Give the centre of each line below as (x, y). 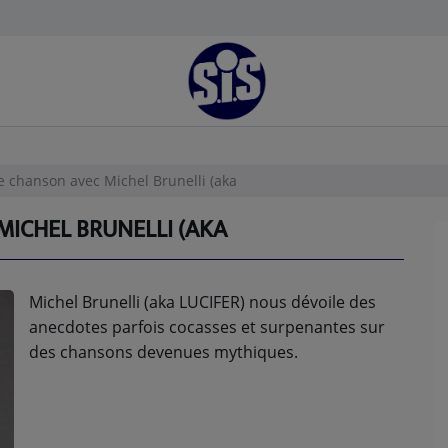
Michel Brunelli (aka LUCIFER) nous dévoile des (202, 302)
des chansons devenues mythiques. (163, 352)
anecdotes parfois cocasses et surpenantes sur (207, 327)
